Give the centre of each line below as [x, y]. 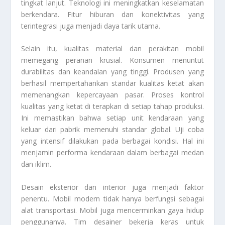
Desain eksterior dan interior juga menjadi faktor [113, 187]
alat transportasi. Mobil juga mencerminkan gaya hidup [113, 210]
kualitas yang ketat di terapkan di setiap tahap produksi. [113, 106]
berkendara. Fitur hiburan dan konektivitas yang [113, 15]
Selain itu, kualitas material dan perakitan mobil [113, 49]
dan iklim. [36, 164]
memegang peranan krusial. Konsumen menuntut [113, 60]
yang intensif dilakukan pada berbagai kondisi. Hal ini [113, 141]
